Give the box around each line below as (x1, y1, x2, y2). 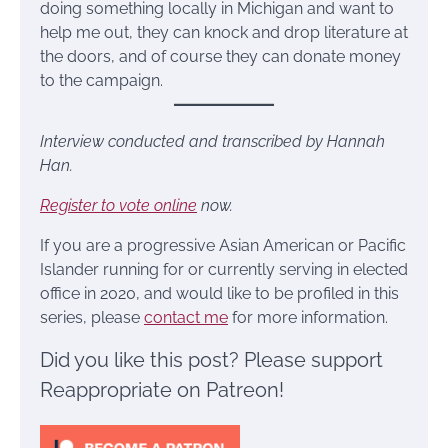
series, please (40, 308, 144, 328)
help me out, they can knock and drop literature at (40, 23, 408, 43)
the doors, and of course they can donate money (40, 47, 401, 67)
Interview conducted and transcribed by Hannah (40, 132, 385, 152)
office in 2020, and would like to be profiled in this (40, 284, 399, 304)
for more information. (228, 308, 388, 328)
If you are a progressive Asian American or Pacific (40, 236, 406, 256)
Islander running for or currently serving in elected (40, 260, 408, 280)
